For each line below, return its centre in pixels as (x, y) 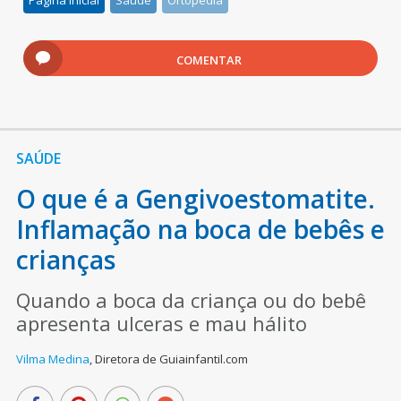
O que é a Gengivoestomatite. (195, 198)
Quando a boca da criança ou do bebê (191, 299)
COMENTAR (209, 60)
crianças (65, 259)
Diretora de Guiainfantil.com (171, 358)
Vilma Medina (52, 358)
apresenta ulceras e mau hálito (161, 323)
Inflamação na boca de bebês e (200, 229)
